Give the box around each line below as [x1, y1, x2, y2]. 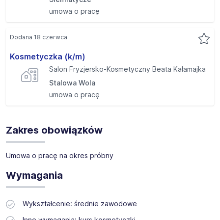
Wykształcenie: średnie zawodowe [22, 199, 137, 208]
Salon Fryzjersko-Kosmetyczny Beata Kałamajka [49, 65, 206, 73]
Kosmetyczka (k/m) [10, 52, 85, 61]
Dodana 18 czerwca [10, 33, 67, 41]
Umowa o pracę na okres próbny [6, 151, 113, 160]
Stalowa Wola [49, 79, 95, 87]
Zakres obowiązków [6, 124, 103, 136]
